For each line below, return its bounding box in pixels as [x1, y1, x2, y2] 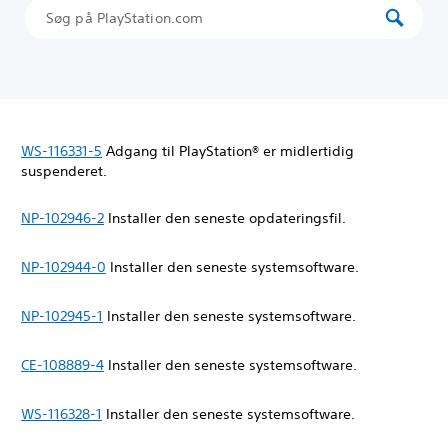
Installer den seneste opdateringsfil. [104, 209, 350, 227]
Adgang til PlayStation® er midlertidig [102, 142, 354, 160]
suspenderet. [21, 162, 111, 180]
